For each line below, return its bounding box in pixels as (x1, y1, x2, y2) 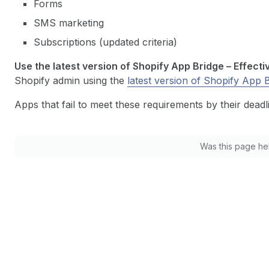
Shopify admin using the (14, 74, 127, 86)
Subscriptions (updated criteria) (34, 36, 177, 48)
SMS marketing (34, 17, 104, 29)
